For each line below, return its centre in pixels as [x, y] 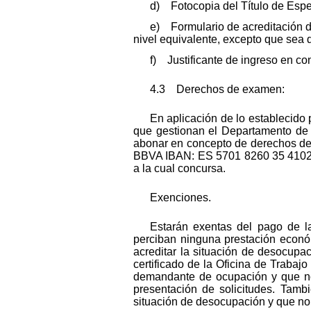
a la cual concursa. [179, 168]
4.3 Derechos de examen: [217, 89]
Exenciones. [180, 197]
